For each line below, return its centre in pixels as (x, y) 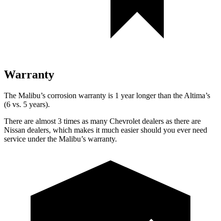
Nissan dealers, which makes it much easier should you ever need (106, 130)
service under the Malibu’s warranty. (60, 139)
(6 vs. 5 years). (27, 104)
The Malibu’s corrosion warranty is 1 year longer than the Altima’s (107, 95)
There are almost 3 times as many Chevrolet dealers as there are (102, 121)
